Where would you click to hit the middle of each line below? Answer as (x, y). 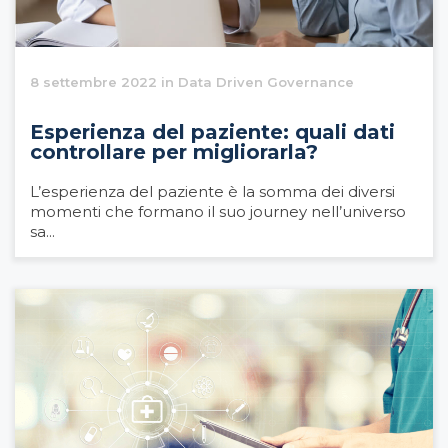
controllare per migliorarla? (174, 151)
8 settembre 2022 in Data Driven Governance (192, 81)
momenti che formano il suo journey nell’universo (218, 211)
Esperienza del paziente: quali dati (212, 131)
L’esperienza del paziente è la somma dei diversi (212, 191)
